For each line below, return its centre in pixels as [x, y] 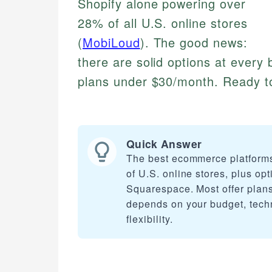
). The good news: [194, 42]
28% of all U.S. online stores [163, 23]
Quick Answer [164, 144]
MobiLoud [111, 42]
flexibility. [150, 219]
